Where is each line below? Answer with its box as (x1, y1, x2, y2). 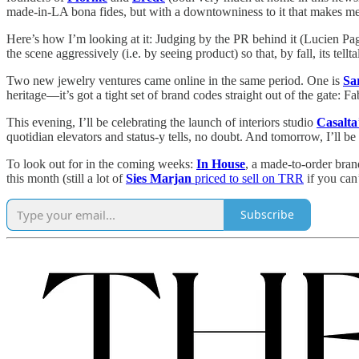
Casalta (317, 115, 357, 129)
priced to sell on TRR (192, 171, 304, 185)
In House (196, 156, 245, 171)
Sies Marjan (126, 171, 192, 185)
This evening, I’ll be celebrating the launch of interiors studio (6, 115, 317, 129)
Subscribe (240, 207, 294, 223)
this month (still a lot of (6, 171, 126, 185)
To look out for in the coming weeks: (6, 156, 196, 171)
